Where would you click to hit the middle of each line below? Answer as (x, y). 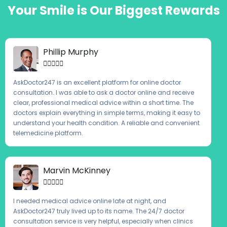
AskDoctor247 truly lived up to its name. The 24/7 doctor (99, 211)
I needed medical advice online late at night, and (90, 201)
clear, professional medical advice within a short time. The (103, 102)
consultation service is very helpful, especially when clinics (103, 221)
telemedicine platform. (48, 133)
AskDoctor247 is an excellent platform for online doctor (97, 82)
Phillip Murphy (71, 52)
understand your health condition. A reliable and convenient (106, 123)
